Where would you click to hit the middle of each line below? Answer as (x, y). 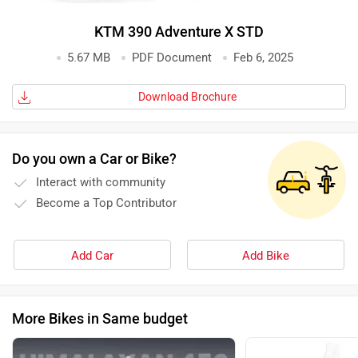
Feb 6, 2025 (263, 58)
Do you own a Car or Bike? (94, 159)
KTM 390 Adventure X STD (179, 32)
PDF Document (172, 58)
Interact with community (101, 183)
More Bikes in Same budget (100, 319)
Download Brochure (187, 97)
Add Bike (266, 256)
